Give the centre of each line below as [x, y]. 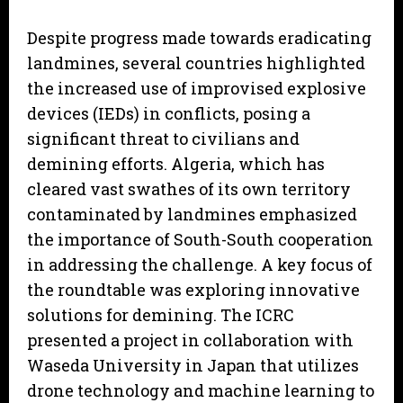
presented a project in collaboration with [190, 340]
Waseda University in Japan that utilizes [193, 366]
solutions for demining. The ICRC [161, 315]
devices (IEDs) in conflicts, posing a [169, 114]
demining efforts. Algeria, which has [176, 164]
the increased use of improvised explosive [197, 89]
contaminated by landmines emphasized [192, 215]
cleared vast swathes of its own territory [189, 189]
